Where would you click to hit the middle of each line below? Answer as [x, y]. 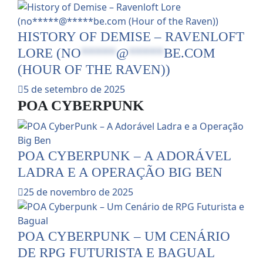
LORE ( [39, 53]
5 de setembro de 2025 [74, 90]
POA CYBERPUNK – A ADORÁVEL [124, 156]
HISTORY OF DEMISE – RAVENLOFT [131, 37]
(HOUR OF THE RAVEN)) [94, 70]
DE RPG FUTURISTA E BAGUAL [116, 253]
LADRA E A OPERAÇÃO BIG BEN [120, 172]
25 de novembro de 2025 [78, 192]
